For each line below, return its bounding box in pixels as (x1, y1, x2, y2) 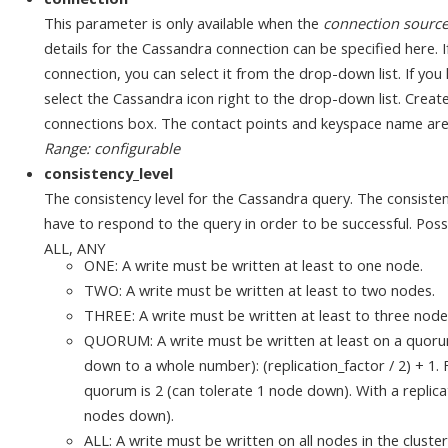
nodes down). (84, 405, 174, 426)
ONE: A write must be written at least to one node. (84, 255, 423, 276)
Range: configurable (44, 137, 180, 158)
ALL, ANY (44, 237, 106, 258)
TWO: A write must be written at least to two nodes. (84, 280, 435, 301)
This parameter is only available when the (44, 12, 323, 33)
